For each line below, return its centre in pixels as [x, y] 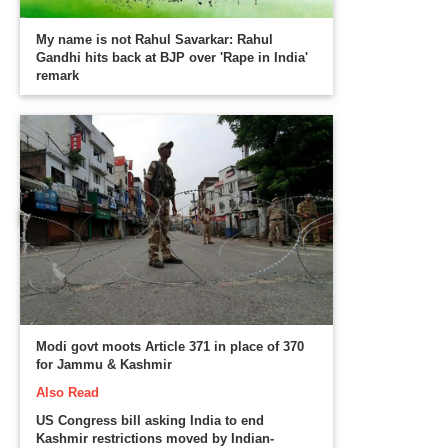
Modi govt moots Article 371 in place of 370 [170, 346]
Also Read [68, 392]
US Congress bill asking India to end [150, 420]
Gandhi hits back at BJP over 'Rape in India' [172, 57]
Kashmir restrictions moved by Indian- [155, 438]
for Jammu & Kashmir [104, 364]
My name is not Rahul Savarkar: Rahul [155, 39]
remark [58, 75]
